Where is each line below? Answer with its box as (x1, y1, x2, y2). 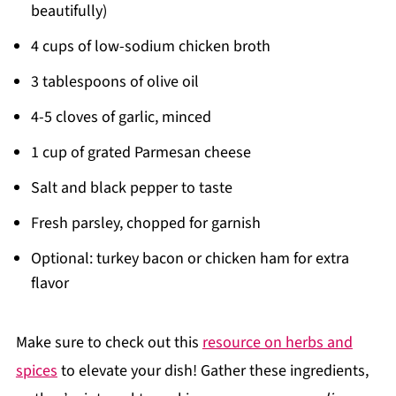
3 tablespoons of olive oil (30, 70, 199, 93)
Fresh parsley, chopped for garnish (30, 211, 261, 234)
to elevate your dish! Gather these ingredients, (57, 359, 369, 382)
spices (15, 359, 57, 382)
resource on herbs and (202, 331, 353, 354)
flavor (30, 271, 69, 294)
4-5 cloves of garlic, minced (30, 105, 211, 128)
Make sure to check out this (15, 331, 202, 354)
